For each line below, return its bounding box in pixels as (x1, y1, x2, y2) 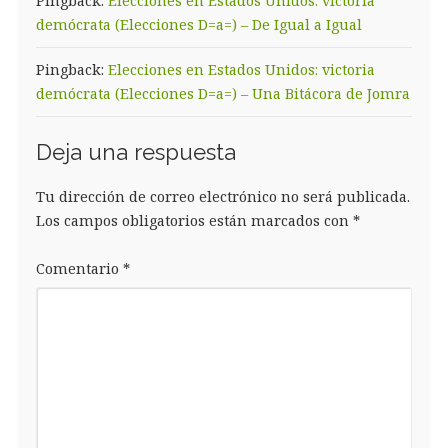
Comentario (35, 258, 123, 278)
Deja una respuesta (35, 138, 236, 165)
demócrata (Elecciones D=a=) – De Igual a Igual (35, 14, 362, 34)
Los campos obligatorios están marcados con (35, 210, 353, 230)
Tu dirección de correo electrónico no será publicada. (35, 186, 410, 206)
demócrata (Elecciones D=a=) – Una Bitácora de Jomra (35, 83, 410, 103)
